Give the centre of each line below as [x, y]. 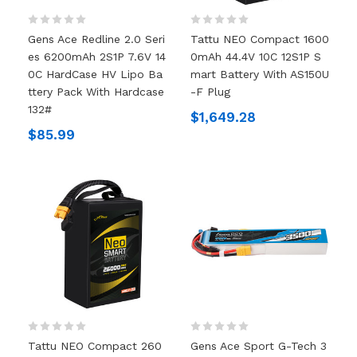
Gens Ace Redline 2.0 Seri [96, 39]
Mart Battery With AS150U [260, 74]
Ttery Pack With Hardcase [96, 91]
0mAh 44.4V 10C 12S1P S [256, 56]
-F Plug [210, 91]
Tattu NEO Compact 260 [94, 345]
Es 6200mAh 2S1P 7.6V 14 [96, 56]
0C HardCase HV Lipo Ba [95, 74]
